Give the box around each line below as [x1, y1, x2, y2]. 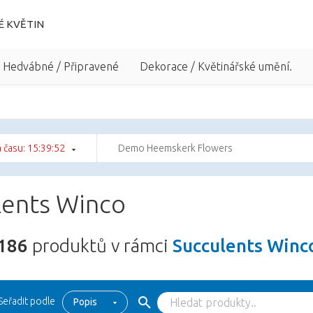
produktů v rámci [28, 235, 173, 256]
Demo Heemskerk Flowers [118, 143, 233, 154]
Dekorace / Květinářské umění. [140, 60, 292, 73]
